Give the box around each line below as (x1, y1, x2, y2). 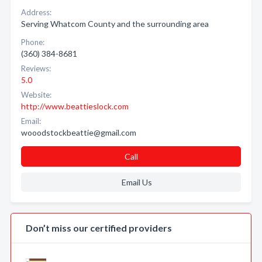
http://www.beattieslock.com (21, 101, 129, 111)
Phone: (21, 37, 44, 47)
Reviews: (21, 64, 51, 73)
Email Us (121, 177, 152, 187)
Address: (21, 8, 51, 17)
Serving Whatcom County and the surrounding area (21, 19, 209, 29)
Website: (21, 90, 51, 99)
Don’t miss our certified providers (26, 222, 172, 233)
